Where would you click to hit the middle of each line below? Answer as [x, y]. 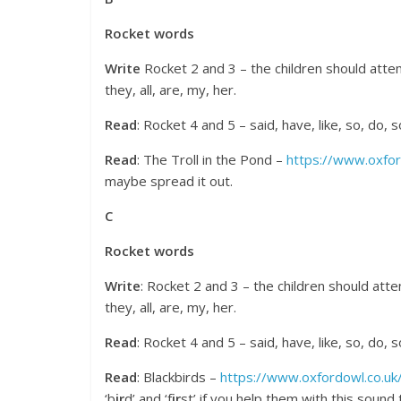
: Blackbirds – [179, 377]
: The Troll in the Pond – [212, 160]
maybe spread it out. [169, 181]
